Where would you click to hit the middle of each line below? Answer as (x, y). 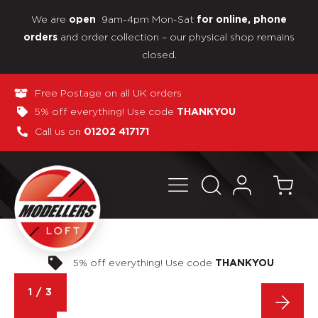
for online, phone (242, 20)
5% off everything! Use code (105, 111)
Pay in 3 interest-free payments (173, 262)
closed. (159, 54)
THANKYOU (206, 112)
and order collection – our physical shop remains (176, 37)
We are (50, 19)
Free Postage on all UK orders (108, 93)
